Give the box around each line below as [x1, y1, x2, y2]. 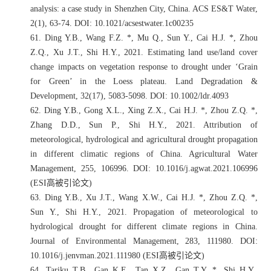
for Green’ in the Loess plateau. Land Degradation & [30, 76, 258, 86]
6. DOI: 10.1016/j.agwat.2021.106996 [122, 163, 258, 173]
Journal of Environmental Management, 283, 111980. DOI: [30, 236, 258, 246]
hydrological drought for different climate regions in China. [30, 221, 258, 231]
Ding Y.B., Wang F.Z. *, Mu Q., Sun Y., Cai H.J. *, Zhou [45, 33, 258, 42]
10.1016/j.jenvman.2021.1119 [30, 250, 132, 260]
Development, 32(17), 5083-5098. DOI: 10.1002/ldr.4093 [30, 91, 229, 100]
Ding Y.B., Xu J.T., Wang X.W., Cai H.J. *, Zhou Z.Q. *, [45, 192, 258, 202]
